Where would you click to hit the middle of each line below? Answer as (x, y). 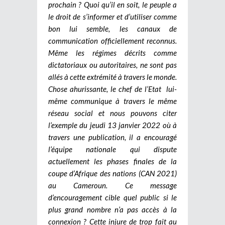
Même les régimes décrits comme (113, 52)
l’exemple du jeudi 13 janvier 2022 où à (113, 125)
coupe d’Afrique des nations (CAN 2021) (113, 173)
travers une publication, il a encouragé (113, 137)
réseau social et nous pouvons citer (113, 113)
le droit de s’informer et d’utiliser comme (113, 16)
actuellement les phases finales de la (113, 161)
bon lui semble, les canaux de (113, 28)
